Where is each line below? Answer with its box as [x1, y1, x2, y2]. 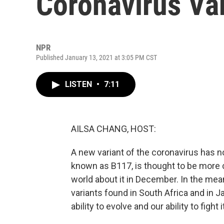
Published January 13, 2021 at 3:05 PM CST [36, 53, 157, 61]
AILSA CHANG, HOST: [71, 123, 156, 134]
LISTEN [65, 79, 94, 89]
